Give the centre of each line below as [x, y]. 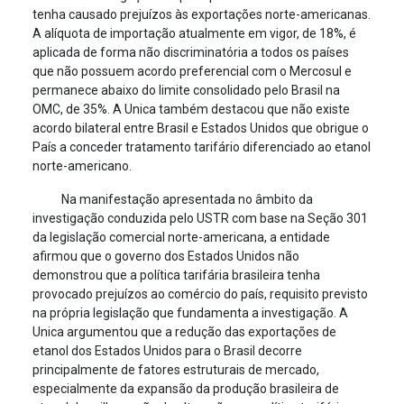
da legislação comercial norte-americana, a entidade [181, 237]
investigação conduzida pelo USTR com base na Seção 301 [200, 218]
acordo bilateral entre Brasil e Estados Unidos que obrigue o [200, 128]
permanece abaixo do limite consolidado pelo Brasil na [186, 90]
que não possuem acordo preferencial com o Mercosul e [192, 71]
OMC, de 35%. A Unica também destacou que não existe [191, 109]
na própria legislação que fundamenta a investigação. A [190, 313]
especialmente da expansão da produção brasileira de [185, 389]
